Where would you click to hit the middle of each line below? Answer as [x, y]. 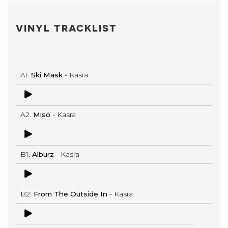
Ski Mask [47, 75]
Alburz [43, 154]
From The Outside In [70, 194]
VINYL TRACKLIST [66, 27]
